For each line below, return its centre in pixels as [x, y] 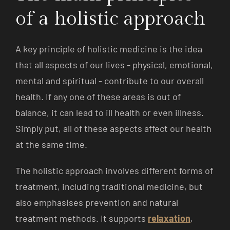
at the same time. [51, 144]
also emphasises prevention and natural [97, 202]
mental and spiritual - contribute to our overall [110, 80]
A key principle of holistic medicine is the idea [109, 49]
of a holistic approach [110, 18]
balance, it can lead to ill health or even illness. [110, 112]
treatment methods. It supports [82, 218]
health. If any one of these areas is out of [98, 96]
